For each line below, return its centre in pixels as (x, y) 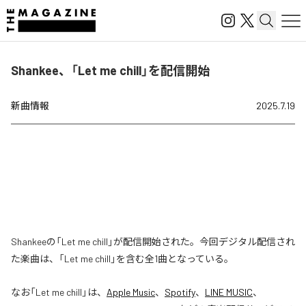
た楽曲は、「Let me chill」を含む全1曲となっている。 (122, 259)
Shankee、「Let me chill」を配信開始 (110, 70)
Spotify (180, 292)
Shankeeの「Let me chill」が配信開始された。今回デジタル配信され (153, 241)
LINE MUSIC (229, 292)
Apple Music (131, 292)
